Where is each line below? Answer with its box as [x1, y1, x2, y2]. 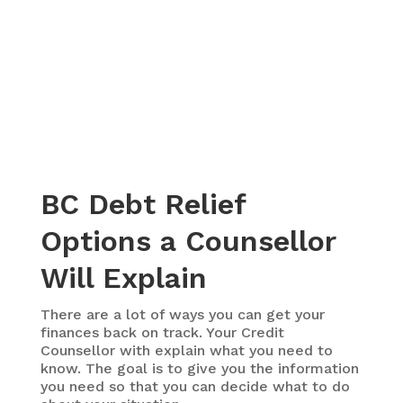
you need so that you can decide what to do [40, 377, 350, 395]
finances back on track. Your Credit [40, 323, 284, 341]
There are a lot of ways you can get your [40, 305, 325, 323]
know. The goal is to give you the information [40, 359, 359, 377]
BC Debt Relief [40, 186, 246, 221]
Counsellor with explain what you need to [40, 341, 333, 359]
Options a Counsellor [40, 223, 336, 258]
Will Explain [40, 260, 207, 295]
